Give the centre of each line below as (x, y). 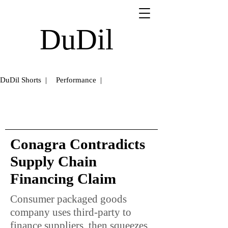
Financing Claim (63, 179)
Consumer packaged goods (68, 199)
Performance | (79, 80)
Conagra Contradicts (78, 144)
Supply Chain (53, 161)
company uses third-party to (71, 212)
